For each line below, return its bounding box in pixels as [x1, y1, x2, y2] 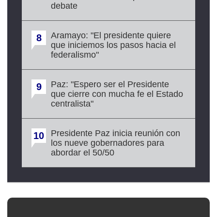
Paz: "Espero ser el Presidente [51, 79, 169, 89]
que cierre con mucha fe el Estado [51, 89, 183, 99]
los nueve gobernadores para [51, 138, 164, 148]
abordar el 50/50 [51, 148, 114, 157]
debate [51, 1, 77, 11]
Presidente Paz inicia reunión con [51, 128, 180, 138]
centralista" [51, 99, 93, 108]
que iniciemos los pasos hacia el [51, 40, 176, 50]
